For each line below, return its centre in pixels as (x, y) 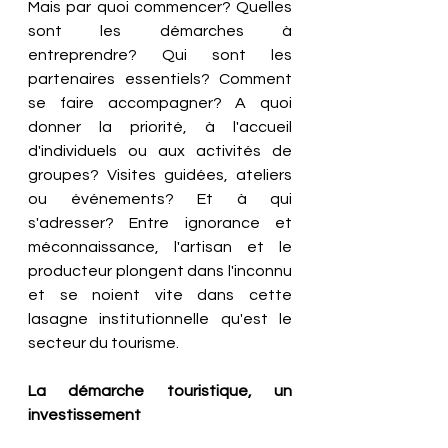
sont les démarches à (160, 30)
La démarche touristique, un (160, 390)
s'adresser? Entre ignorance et (160, 222)
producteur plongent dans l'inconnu (160, 270)
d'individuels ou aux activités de (160, 150)
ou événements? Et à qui (160, 198)
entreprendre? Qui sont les (160, 54)
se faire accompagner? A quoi (160, 102)
